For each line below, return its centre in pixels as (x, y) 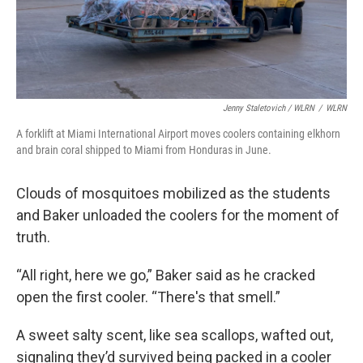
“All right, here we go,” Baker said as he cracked (166, 275)
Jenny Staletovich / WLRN (269, 108)
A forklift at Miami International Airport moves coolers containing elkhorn (178, 134)
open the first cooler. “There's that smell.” (148, 297)
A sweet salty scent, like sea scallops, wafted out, (175, 335)
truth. (33, 237)
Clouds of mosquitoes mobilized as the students (173, 193)
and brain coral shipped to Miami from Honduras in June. (144, 150)
